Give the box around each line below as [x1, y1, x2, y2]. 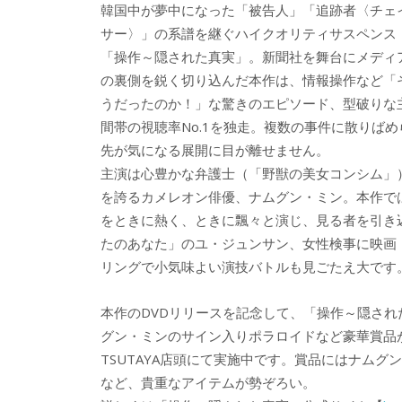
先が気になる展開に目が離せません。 [100, 141, 329, 160]
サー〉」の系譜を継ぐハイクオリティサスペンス [100, 24, 397, 43]
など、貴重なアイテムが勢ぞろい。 [100, 372, 316, 391]
